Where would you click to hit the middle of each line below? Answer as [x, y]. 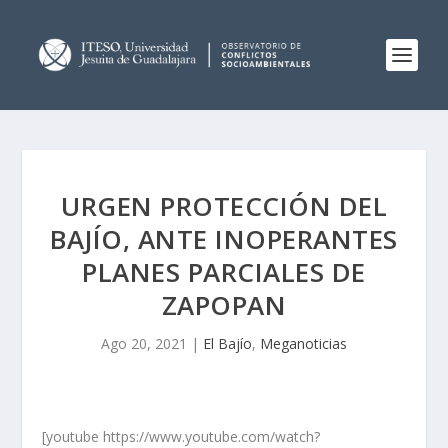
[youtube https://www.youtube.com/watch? [181, 436]
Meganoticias [303, 343]
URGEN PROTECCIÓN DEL [224, 206]
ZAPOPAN [224, 305]
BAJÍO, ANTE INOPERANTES [224, 239]
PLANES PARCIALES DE [224, 272]
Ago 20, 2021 [144, 343]
